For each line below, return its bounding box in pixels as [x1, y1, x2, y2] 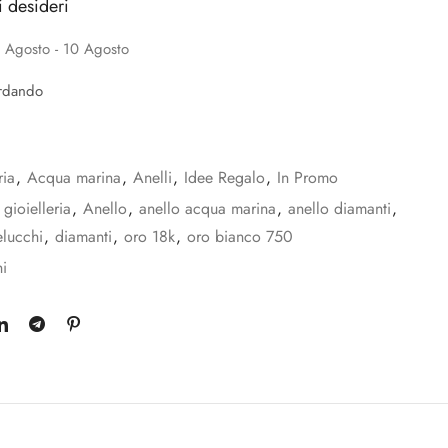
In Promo [277, 166, 338, 190]
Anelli [133, 166, 172, 190]
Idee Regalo [184, 166, 265, 190]
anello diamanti [288, 197, 391, 221]
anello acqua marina [139, 197, 276, 221]
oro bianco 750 [187, 225, 293, 249]
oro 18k [124, 225, 175, 249]
